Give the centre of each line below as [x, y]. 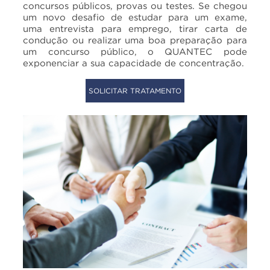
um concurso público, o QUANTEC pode [135, 51]
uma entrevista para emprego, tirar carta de [135, 28]
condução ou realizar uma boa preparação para [135, 39]
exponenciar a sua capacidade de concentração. [134, 62]
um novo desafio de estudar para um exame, [135, 17]
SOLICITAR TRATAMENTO [135, 90]
